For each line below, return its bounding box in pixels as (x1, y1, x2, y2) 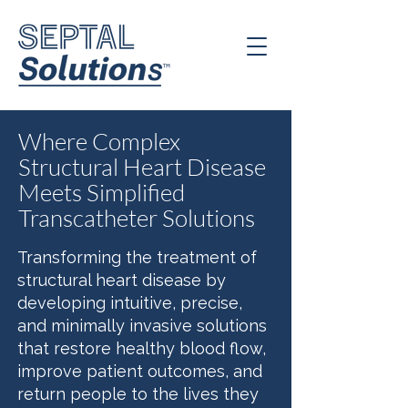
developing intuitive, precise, (17, 293, 242, 312)
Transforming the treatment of (17, 248, 257, 267)
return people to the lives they (17, 384, 259, 403)
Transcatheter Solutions (18, 203, 255, 232)
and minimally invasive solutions (17, 316, 267, 335)
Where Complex (18, 127, 180, 156)
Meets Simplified (18, 178, 185, 207)
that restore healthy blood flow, (17, 339, 266, 358)
